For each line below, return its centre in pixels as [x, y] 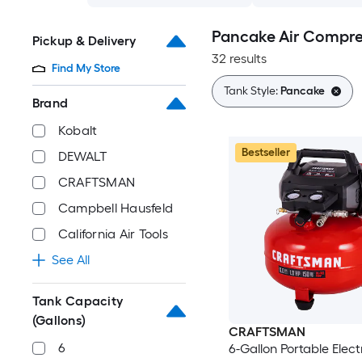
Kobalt [78, 130]
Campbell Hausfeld [116, 208]
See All [71, 260]
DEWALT [83, 156]
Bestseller [265, 152]
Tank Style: [252, 91]
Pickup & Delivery [84, 41]
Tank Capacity [78, 301]
